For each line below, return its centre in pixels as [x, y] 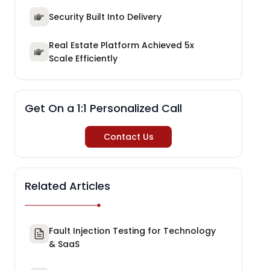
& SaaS [64, 244]
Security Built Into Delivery [105, 17]
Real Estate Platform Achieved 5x [121, 45]
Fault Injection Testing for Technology [132, 231]
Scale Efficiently [83, 58]
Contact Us [128, 137]
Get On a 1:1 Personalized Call [103, 108]
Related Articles [67, 186]
